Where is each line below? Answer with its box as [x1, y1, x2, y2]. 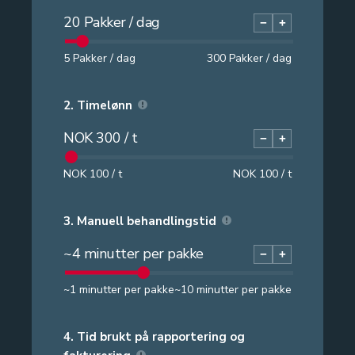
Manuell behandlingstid [77, 212, 216, 229]
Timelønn [77, 97, 132, 113]
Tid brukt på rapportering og [77, 328, 245, 345]
